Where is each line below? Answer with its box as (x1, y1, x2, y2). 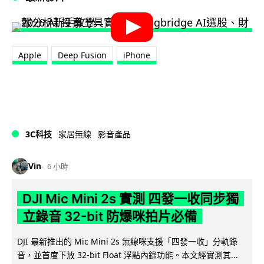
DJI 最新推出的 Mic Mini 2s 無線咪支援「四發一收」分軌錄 (17, 235, 237, 247)
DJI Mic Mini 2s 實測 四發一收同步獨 (22, 190, 239, 206)
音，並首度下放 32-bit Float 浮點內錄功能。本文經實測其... (17, 249, 238, 260)
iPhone (123, 49, 150, 61)
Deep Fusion (58, 49, 107, 61)
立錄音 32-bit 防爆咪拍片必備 (22, 208, 197, 224)
